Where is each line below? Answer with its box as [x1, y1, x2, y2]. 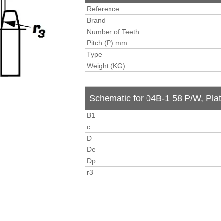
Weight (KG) [87, 62, 125, 70]
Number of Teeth [87, 28, 139, 36]
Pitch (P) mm [87, 39, 127, 47]
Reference [87, 5, 119, 13]
